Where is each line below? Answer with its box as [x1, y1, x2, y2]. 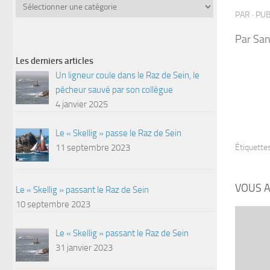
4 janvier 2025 [55, 99, 108, 110]
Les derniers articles [16, 55, 93, 67]
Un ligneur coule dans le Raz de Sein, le [55, 70, 200, 81]
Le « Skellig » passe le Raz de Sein [55, 127, 182, 139]
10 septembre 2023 [16, 199, 90, 210]
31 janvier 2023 [55, 242, 113, 253]
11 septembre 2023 [55, 142, 131, 153]
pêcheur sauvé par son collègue [55, 84, 174, 96]
